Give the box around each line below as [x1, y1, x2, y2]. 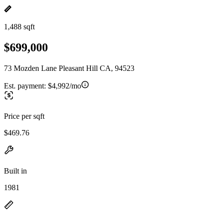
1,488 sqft [4, 22, 35, 31]
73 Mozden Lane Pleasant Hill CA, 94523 [4, 64, 134, 72]
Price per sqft [4, 111, 44, 120]
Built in [4, 166, 27, 175]
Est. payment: [4, 81, 48, 90]
